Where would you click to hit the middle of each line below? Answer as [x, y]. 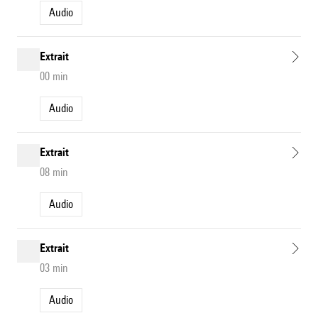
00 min [54, 77]
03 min [54, 268]
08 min [54, 172]
